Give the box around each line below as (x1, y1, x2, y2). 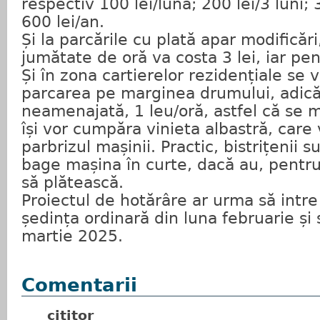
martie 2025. (21, 227, 123, 245)
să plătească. (21, 174, 124, 191)
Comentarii (21, 274, 137, 296)
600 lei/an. (21, 13, 109, 31)
